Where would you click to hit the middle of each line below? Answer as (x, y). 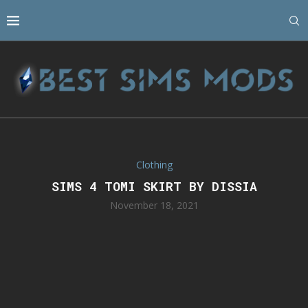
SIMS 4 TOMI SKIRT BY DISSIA (154, 187)
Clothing (154, 165)
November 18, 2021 (154, 206)
